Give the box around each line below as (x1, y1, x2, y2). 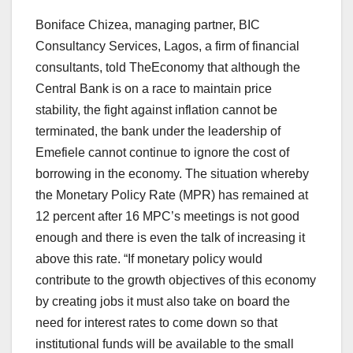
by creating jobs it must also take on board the (35, 295, 290, 309)
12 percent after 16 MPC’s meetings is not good (35, 210, 299, 224)
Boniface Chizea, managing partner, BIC (35, 18, 260, 32)
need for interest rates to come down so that (35, 316, 277, 330)
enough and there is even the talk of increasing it (35, 231, 305, 245)
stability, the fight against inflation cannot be (35, 103, 277, 117)
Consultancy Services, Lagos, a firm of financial (35, 39, 299, 54)
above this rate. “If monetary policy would (35, 252, 262, 266)
